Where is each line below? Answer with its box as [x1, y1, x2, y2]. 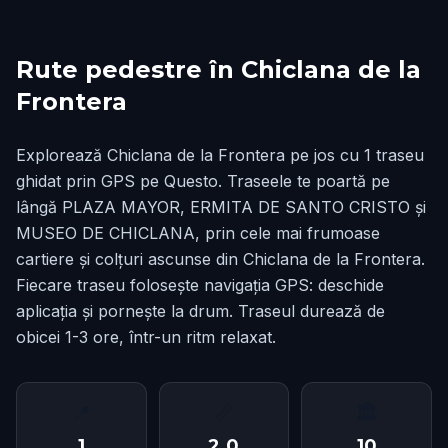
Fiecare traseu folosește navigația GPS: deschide [16, 275, 384, 295]
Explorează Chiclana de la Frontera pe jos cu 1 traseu [16, 145, 424, 165]
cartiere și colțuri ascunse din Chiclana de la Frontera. [16, 249, 425, 269]
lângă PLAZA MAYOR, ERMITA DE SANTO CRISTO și [16, 197, 426, 217]
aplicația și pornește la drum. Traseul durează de [16, 301, 385, 321]
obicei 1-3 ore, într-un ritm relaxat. [16, 327, 276, 347]
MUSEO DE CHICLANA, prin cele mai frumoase [16, 223, 380, 243]
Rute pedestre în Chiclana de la [16, 55, 421, 84]
